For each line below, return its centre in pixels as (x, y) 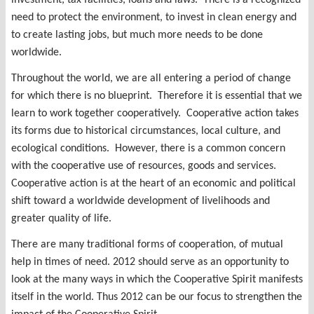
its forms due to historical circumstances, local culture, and (146, 131)
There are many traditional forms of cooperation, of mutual (147, 244)
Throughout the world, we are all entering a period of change (151, 78)
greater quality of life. (61, 218)
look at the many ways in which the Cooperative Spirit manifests (157, 279)
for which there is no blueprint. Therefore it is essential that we (157, 96)
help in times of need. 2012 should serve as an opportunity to (150, 262)
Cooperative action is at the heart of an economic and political (153, 183)
